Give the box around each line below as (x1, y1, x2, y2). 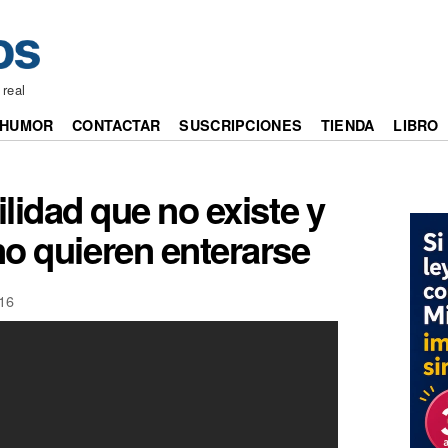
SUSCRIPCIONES (179, 115, 303, 136)
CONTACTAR (72, 115, 161, 136)
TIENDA (320, 115, 375, 136)
